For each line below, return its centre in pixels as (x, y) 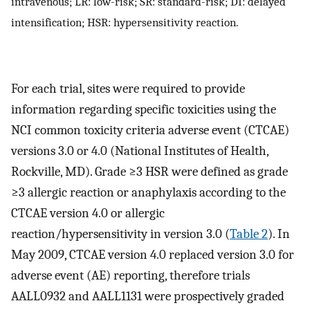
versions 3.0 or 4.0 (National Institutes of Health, (140, 151)
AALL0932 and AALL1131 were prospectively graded (148, 296)
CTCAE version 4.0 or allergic (88, 213)
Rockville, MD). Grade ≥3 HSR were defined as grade (149, 171)
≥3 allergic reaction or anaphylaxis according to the (148, 192)
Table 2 (249, 234)
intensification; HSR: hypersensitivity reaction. (125, 22)
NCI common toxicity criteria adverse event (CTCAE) (150, 130)
